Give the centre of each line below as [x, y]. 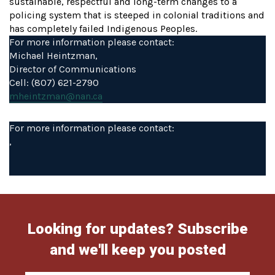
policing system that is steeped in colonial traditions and [137, 15]
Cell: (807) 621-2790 [54, 83]
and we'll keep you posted [137, 250]
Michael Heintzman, [53, 56]
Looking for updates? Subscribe [137, 229]
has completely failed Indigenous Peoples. [103, 29]
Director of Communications [73, 69]
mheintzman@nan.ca [56, 96]
